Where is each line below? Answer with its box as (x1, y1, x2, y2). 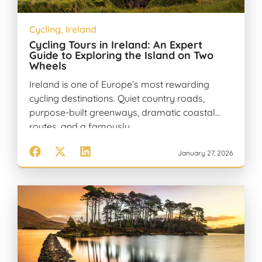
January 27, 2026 (178, 148, 233, 157)
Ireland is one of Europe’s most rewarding (29, 78, 209, 91)
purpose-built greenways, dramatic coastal (29, 106, 215, 119)
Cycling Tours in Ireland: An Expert (29, 38, 202, 52)
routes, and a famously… (29, 120, 135, 133)
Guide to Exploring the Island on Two (29, 49, 213, 63)
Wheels (29, 59, 70, 73)
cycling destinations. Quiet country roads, (29, 92, 205, 105)
